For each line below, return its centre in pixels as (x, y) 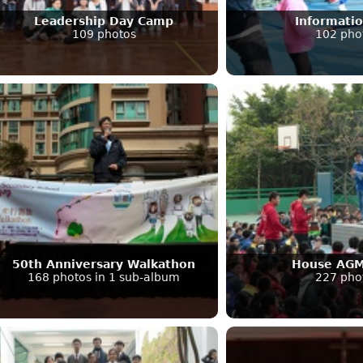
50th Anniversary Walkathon (104, 264)
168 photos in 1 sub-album (104, 277)
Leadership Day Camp (104, 21)
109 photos (104, 34)
